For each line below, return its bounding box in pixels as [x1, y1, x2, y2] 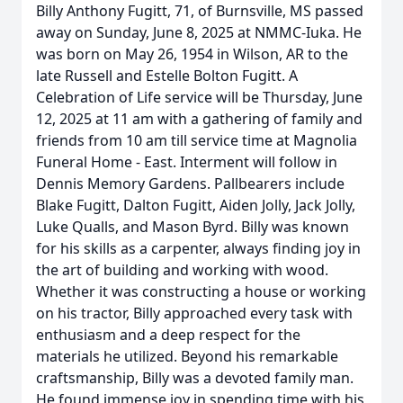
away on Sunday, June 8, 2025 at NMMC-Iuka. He [36, 22, 362, 42]
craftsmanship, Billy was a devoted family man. [36, 368, 354, 388]
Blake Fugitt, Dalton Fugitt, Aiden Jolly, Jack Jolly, [36, 195, 355, 215]
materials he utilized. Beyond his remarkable [36, 346, 338, 366]
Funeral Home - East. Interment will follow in [36, 152, 337, 172]
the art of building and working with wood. [36, 260, 328, 280]
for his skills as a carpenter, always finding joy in [36, 238, 361, 258]
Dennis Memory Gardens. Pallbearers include [36, 174, 345, 193]
